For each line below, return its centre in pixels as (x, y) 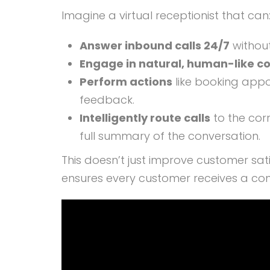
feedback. (107, 99)
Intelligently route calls (145, 118)
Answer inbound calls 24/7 (155, 45)
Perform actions (126, 81)
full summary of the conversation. (170, 136)
